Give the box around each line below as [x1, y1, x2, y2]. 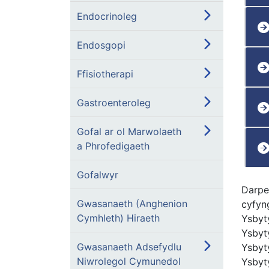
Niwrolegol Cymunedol [77, 255, 181, 267]
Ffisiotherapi [77, 68, 133, 80]
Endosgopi [77, 39, 125, 51]
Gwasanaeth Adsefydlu [77, 241, 181, 253]
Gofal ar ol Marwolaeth [77, 125, 181, 138]
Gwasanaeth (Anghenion [77, 198, 187, 210]
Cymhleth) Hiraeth [77, 212, 160, 224]
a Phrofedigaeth [77, 140, 150, 152]
